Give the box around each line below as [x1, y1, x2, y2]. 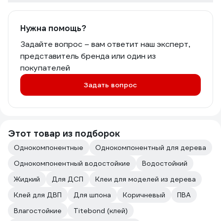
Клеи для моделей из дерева [95, 175, 196, 184]
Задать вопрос [84, 80, 137, 89]
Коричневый [123, 190, 165, 199]
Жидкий [14, 175, 40, 184]
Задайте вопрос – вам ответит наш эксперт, [20, 39, 190, 49]
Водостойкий [142, 159, 187, 168]
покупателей [20, 63, 70, 73]
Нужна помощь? [20, 23, 86, 34]
